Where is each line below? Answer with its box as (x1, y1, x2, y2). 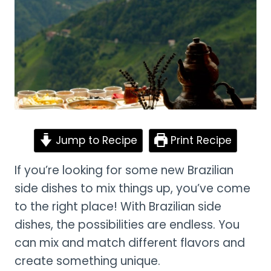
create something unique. (15, 252, 160, 269)
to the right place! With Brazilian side (15, 198, 221, 215)
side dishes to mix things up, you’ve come (15, 180, 250, 197)
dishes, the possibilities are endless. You (15, 216, 240, 233)
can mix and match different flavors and (15, 234, 245, 251)
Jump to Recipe (53, 132, 137, 148)
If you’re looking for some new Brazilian (15, 162, 233, 178)
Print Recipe (168, 132, 232, 148)
